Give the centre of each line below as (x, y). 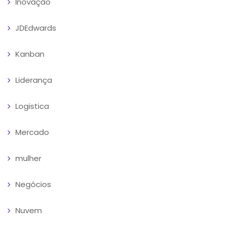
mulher (28, 158)
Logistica (32, 106)
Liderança (34, 80)
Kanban (30, 54)
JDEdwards (36, 28)
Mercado (32, 132)
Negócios (33, 184)
